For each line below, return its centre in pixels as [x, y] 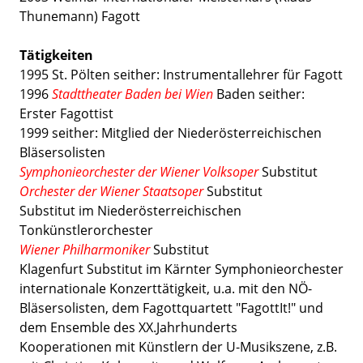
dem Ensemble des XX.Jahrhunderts [128, 328]
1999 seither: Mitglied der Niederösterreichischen [171, 133]
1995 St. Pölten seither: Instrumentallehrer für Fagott [181, 75]
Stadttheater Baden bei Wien [132, 94]
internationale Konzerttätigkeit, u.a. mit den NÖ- [166, 289]
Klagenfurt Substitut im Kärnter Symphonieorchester [181, 269]
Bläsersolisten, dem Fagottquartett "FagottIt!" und [171, 308]
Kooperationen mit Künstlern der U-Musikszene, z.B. [178, 347]
